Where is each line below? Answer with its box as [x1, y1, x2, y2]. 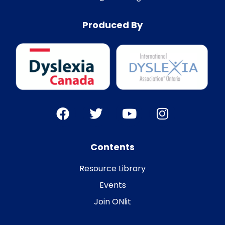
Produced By [82, 18, 143, 31]
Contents [90, 140, 135, 153]
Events [99, 179, 126, 191]
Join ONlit [94, 195, 131, 207]
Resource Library [79, 162, 146, 174]
